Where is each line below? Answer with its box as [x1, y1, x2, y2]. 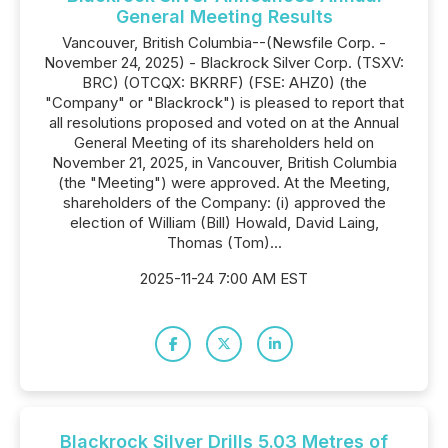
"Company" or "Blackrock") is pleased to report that [44, 93, 404, 112]
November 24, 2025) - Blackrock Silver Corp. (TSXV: [44, 53, 404, 72]
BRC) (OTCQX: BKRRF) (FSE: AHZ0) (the [81, 73, 367, 92]
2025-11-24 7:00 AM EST [140, 269, 308, 288]
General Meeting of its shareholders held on [74, 133, 374, 152]
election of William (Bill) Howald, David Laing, [69, 213, 379, 232]
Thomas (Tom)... [166, 233, 282, 252]
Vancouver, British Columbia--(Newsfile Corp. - [62, 33, 386, 52]
